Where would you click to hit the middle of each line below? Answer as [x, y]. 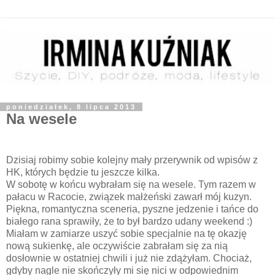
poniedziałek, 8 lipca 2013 [71, 107]
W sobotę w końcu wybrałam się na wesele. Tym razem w [131, 185]
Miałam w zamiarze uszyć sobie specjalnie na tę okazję [126, 234]
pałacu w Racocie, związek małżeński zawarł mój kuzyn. [129, 197]
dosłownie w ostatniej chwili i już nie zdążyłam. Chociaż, [129, 258]
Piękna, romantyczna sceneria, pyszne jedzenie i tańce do [132, 209]
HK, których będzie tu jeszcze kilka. [83, 172]
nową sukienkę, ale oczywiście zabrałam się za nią [117, 246]
